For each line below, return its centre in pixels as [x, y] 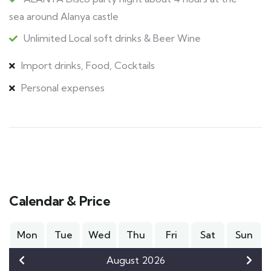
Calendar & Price [60, 201]
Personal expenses [63, 88]
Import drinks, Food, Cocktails [88, 66]
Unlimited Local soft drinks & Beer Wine [112, 38]
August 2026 [135, 260]
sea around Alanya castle [64, 17]
